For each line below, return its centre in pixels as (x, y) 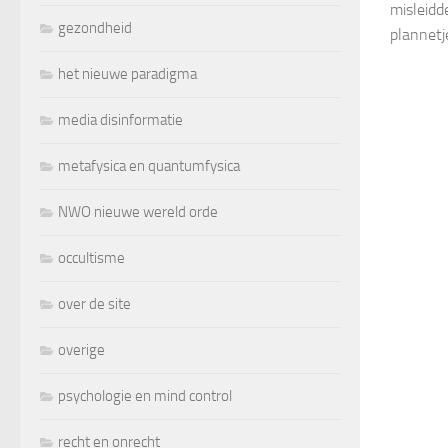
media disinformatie (120, 119)
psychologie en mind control (145, 395)
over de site (94, 303)
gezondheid (95, 27)
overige (81, 349)
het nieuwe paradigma (127, 73)
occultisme (91, 257)
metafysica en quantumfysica (149, 165)
